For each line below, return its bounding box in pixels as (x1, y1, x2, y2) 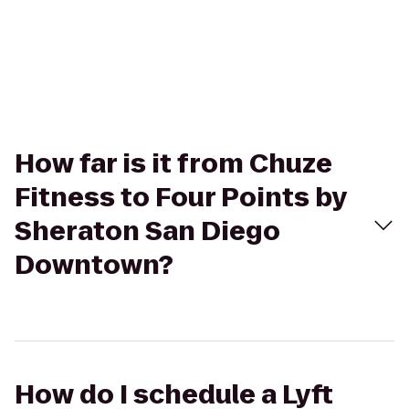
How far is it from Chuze (15, 146, 332, 182)
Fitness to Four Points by (15, 180, 347, 215)
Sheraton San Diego (15, 214, 280, 249)
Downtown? (15, 247, 173, 283)
